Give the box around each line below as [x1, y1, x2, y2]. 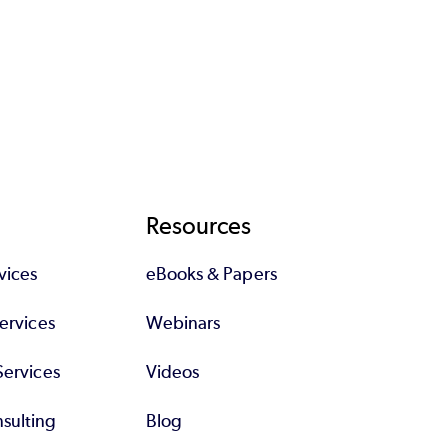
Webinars [145, 311, 221, 334]
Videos [145, 360, 200, 383]
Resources [145, 210, 252, 240]
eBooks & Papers [145, 262, 277, 285]
